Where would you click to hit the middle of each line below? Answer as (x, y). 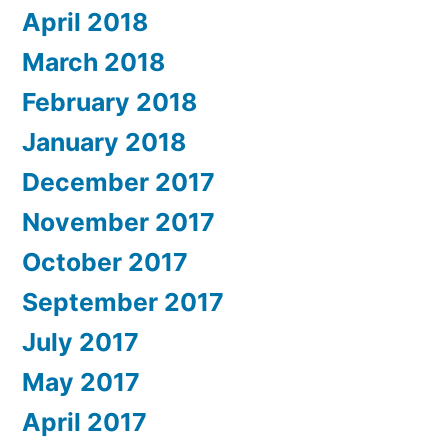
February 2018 (109, 102)
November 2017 (118, 222)
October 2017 (105, 262)
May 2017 (81, 382)
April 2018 (85, 22)
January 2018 (104, 142)
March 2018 (93, 62)
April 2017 (84, 422)
